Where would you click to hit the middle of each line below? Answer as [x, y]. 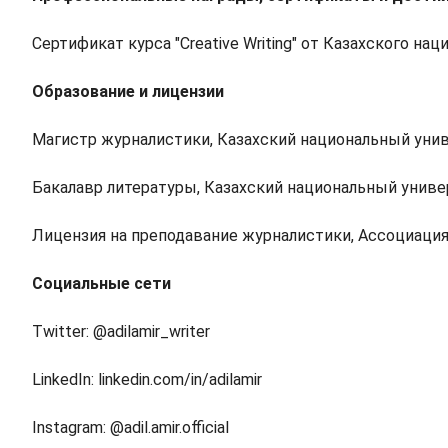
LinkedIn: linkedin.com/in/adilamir [147, 379]
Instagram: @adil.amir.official [130, 427]
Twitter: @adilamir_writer [121, 331]
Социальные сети [101, 283]
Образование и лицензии [128, 91]
